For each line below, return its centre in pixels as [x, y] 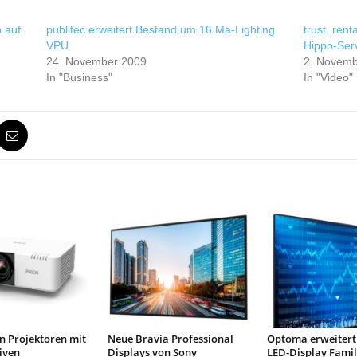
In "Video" [329, 77]
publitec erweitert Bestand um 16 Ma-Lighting [160, 29]
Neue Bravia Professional [170, 339]
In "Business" [79, 77]
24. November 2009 [96, 61]
